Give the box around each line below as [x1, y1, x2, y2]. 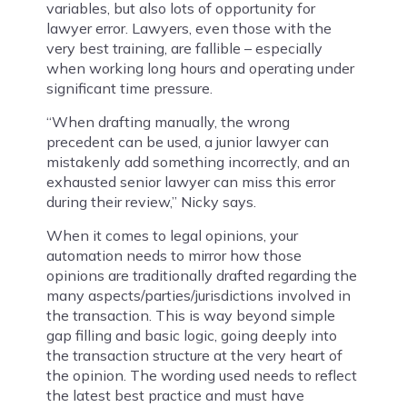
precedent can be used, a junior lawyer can [45, 133, 329, 152]
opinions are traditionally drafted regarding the [45, 266, 357, 285]
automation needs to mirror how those [45, 246, 302, 265]
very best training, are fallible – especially [45, 39, 323, 58]
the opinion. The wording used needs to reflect [45, 366, 357, 385]
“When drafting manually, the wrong [45, 113, 290, 132]
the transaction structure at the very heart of [45, 346, 342, 365]
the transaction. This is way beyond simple [45, 306, 335, 325]
